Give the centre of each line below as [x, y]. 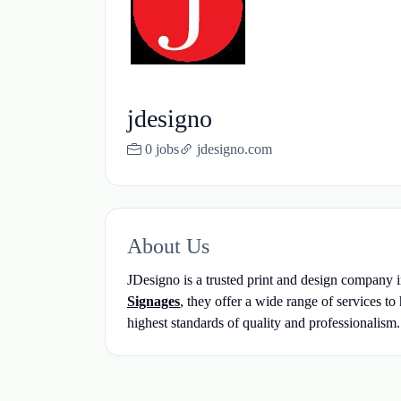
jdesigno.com [235, 149]
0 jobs [162, 149]
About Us [168, 246]
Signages [154, 301]
